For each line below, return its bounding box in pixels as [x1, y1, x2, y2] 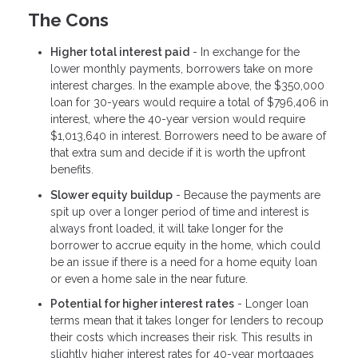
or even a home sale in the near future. [50, 272, 248, 285]
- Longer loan [234, 297, 308, 311]
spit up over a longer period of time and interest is [50, 205, 309, 218]
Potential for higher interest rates [50, 297, 234, 311]
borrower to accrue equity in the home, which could [50, 238, 320, 252]
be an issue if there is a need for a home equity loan [50, 255, 317, 268]
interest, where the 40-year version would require [50, 113, 305, 126]
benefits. [50, 163, 93, 177]
